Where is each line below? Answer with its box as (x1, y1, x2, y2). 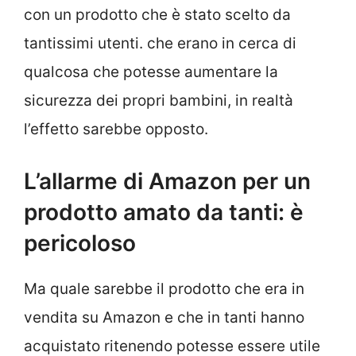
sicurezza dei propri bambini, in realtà (24, 91, 293, 110)
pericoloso (24, 230, 136, 257)
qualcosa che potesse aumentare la (24, 62, 278, 81)
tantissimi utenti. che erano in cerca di (24, 33, 296, 52)
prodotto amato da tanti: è (24, 199, 304, 226)
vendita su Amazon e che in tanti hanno (24, 308, 304, 327)
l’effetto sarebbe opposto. (24, 119, 208, 138)
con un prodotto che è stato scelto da (24, 5, 291, 24)
